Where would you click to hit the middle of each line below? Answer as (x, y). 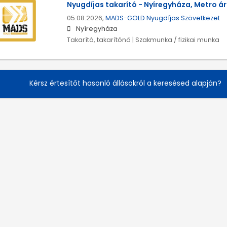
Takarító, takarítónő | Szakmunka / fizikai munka (143, 40)
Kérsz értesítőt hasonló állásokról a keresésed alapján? (125, 83)
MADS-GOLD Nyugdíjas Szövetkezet (162, 18)
